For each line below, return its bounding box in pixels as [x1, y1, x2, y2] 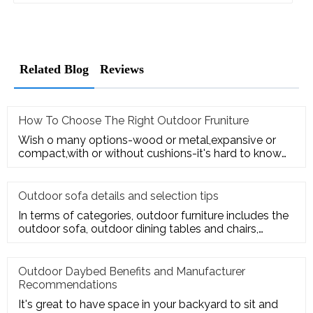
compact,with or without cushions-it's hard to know [18, 146, 282, 160]
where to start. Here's [18, 159, 127, 173]
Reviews [100, 61, 144, 76]
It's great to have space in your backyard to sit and [18, 297, 278, 311]
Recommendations [18, 277, 117, 291]
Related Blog [20, 61, 89, 76]
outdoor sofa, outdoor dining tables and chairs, [18, 221, 259, 235]
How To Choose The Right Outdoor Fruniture [18, 113, 249, 127]
